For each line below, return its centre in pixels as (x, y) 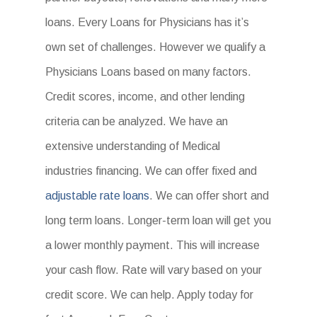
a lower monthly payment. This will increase (152, 245)
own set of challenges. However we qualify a (155, 47)
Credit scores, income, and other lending (145, 97)
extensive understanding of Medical (133, 146)
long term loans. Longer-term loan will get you (158, 220)
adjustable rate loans (97, 196)
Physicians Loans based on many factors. (148, 72)
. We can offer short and (209, 196)
